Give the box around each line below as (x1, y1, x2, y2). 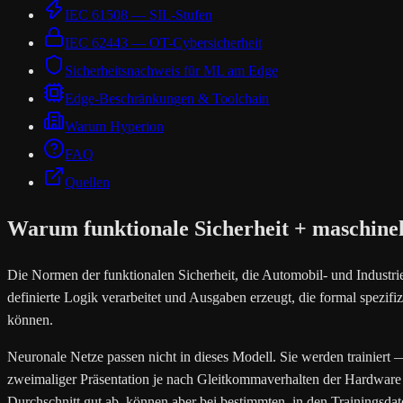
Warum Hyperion (65, 119, 164, 135)
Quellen (65, 175, 110, 191)
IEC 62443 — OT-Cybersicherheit (65, 35, 262, 51)
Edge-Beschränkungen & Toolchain (65, 91, 269, 107)
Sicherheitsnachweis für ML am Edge (65, 63, 278, 79)
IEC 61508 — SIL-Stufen (65, 7, 212, 23)
